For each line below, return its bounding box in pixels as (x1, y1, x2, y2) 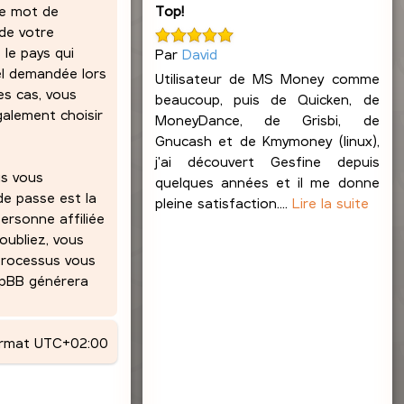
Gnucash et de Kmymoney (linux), (154, 131, 380, 149)
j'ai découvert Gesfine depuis (154, 151, 380, 170)
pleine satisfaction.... (154, 193, 292, 211)
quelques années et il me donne (154, 172, 380, 190)
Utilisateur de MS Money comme (154, 69, 380, 87)
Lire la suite (291, 193, 369, 211)
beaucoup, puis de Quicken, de (154, 89, 380, 107)
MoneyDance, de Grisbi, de (154, 110, 380, 128)
